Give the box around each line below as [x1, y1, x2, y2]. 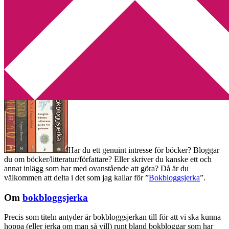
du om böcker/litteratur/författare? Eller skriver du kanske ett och [4, 154, 212, 164]
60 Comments [80, 71, 125, 80]
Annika [54, 71, 78, 80]
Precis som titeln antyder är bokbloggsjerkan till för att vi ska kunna [4, 213, 221, 222]
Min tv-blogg [25, 4, 67, 13]
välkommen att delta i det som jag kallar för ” [4, 173, 149, 182]
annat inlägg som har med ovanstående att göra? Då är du [4, 164, 189, 173]
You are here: [4, 21, 49, 30]
